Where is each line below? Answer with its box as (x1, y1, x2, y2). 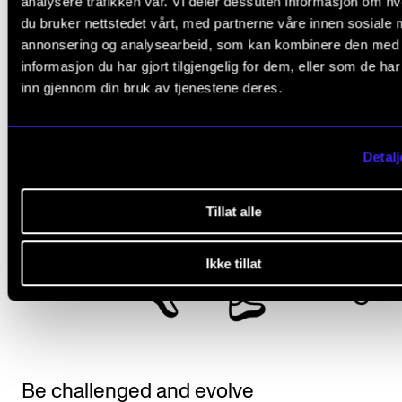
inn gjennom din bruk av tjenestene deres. (21, 79, 283, 95)
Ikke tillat (205, 256, 262, 272)
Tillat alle (205, 203, 262, 219)
